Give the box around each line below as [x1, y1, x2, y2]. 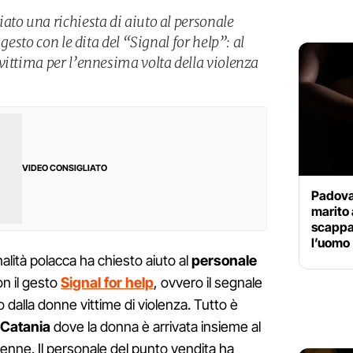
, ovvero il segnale [154, 274, 262, 292]
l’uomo [311, 234, 350, 251]
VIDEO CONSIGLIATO [22, 162, 107, 174]
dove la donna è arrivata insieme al [50, 318, 261, 336]
